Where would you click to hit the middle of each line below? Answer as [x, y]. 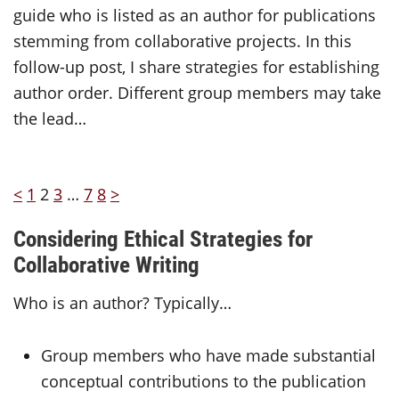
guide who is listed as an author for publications [195, 16]
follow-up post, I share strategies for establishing [196, 67]
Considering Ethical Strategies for [163, 238]
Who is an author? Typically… [122, 302]
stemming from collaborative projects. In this [183, 41]
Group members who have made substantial [209, 355]
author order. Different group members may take [197, 93]
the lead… [50, 119]
